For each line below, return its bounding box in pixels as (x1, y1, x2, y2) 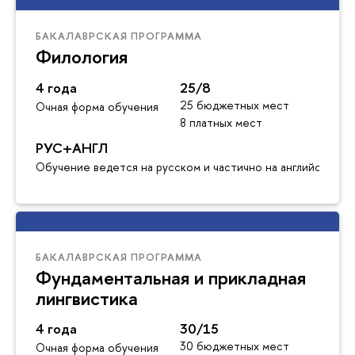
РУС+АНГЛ (36, 138, 108, 157)
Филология (36, 43, 128, 69)
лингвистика (36, 284, 138, 311)
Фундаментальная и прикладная (36, 264, 306, 290)
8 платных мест (179, 114, 262, 130)
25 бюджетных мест (179, 97, 289, 113)
